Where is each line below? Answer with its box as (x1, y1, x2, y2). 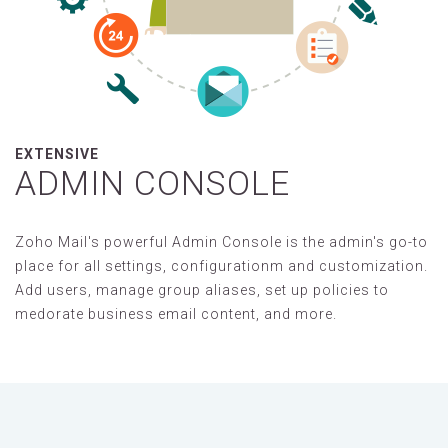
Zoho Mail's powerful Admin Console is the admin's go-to (15, 234, 428, 251)
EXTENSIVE (15, 146, 99, 163)
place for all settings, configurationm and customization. (15, 258, 428, 275)
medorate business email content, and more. (15, 306, 337, 323)
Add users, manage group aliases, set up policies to (15, 282, 389, 299)
